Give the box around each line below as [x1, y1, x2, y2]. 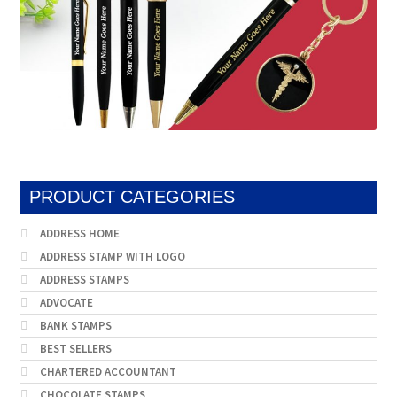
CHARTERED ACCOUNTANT [40, 364, 177, 380]
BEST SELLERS [40, 341, 113, 357]
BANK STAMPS [40, 318, 113, 334]
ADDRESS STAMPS [40, 272, 130, 288]
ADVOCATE [40, 295, 94, 311]
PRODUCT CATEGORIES [28, 187, 235, 207]
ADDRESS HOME [40, 226, 121, 242]
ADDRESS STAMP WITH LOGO [40, 249, 186, 265]
